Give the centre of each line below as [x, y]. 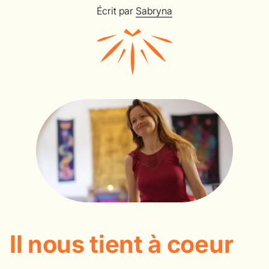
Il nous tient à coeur [122, 244]
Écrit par [116, 11]
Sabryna [154, 11]
